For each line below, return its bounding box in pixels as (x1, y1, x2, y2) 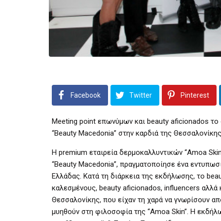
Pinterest (181, 91, 209, 99)
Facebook (71, 91, 101, 99)
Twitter (129, 91, 152, 99)
